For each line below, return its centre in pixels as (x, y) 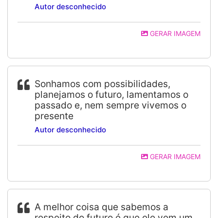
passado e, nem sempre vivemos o (110, 105)
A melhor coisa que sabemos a (101, 207)
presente (54, 116)
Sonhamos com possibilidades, (102, 84)
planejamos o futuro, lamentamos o (111, 94)
